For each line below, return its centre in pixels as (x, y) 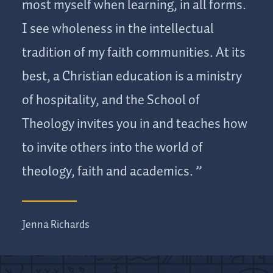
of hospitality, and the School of (111, 101)
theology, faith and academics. (108, 172)
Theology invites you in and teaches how (135, 125)
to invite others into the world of (112, 148)
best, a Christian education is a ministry (132, 77)
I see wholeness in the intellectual (118, 30)
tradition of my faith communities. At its (134, 53)
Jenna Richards (56, 225)
